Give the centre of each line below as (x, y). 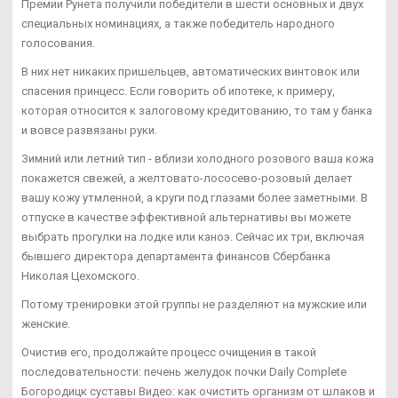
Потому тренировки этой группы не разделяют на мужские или (194, 305)
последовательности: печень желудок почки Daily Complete (184, 372)
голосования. (58, 44)
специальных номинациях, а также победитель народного (178, 24)
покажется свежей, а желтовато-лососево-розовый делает (187, 179)
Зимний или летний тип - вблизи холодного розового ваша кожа (198, 159)
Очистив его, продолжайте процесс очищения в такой (169, 353)
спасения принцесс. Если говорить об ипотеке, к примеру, (178, 92)
